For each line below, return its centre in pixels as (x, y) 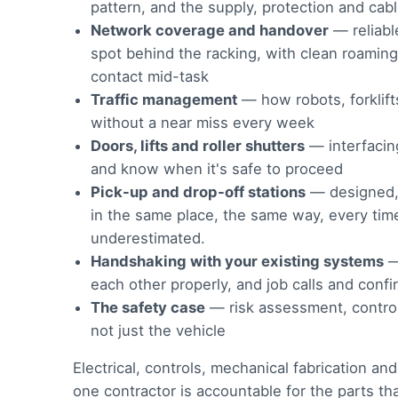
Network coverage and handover (210, 30)
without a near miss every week (203, 122)
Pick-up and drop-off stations (198, 191)
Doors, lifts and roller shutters (198, 145)
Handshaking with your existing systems (237, 261)
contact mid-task (150, 76)
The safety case (148, 307)
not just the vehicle (158, 330)
